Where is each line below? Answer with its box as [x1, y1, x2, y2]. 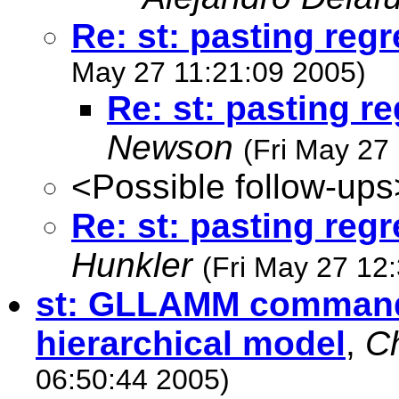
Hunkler [71, 246, 192, 284]
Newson [107, 128, 233, 167]
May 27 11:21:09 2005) [71, 56, 366, 88]
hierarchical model [36, 324, 346, 362]
